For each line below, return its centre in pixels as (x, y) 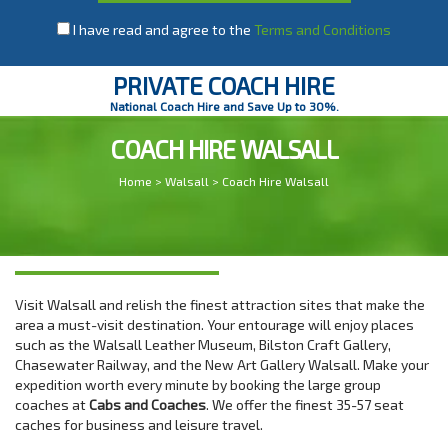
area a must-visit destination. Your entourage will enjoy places (214, 324)
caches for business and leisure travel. (139, 424)
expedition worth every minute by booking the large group (198, 384)
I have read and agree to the (162, 29)
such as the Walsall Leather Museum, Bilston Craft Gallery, (203, 344)
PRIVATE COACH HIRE (224, 85)
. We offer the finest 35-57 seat (305, 404)
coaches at (52, 404)
